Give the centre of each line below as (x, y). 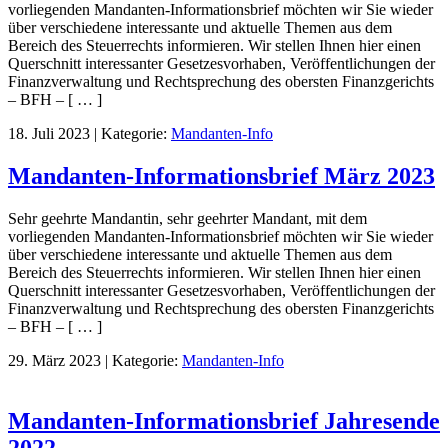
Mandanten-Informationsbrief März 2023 (221, 176)
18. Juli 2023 (49, 134)
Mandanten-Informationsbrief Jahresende (224, 421)
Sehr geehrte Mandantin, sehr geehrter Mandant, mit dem (187, 219)
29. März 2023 (54, 361)
